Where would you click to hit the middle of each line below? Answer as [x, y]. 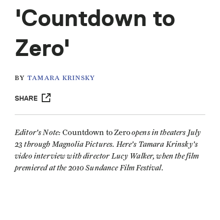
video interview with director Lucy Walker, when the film [107, 156]
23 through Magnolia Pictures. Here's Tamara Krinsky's [106, 144]
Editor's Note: [39, 132]
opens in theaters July [166, 132]
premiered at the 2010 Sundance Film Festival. [89, 167]
